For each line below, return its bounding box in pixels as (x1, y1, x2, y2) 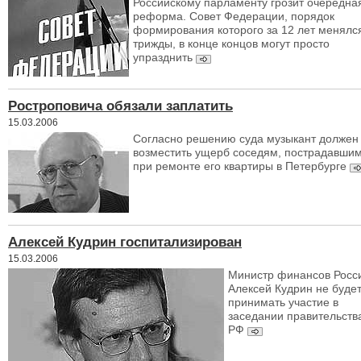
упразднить (133, 51, 193, 64)
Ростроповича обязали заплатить (8, 98, 233, 114)
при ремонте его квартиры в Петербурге (133, 160, 346, 172)
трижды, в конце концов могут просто (133, 37, 330, 50)
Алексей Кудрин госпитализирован (8, 234, 242, 250)
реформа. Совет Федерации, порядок (133, 10, 334, 23)
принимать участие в (228, 296, 338, 309)
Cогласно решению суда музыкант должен (133, 132, 359, 145)
